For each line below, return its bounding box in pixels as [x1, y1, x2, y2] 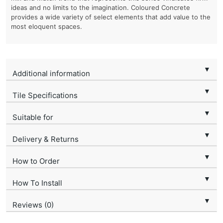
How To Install [12, 178, 62, 188]
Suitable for [12, 112, 53, 122]
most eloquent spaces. [11, 22, 82, 31]
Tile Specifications [12, 91, 78, 101]
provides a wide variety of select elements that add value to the [11, 13, 211, 21]
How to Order [12, 156, 60, 166]
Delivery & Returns [12, 134, 79, 144]
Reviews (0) [12, 200, 54, 210]
